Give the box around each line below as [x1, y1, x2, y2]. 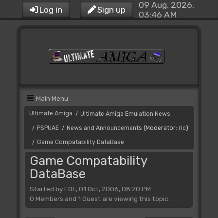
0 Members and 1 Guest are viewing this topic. [29, 194, 170, 202]
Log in [39, 5, 62, 15]
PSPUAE [36, 125, 59, 131]
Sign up [97, 5, 126, 15]
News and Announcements [66, 125, 142, 131]
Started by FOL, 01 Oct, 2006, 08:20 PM [29, 184, 151, 193]
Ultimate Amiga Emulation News [80, 110, 170, 117]
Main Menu [36, 94, 68, 102]
